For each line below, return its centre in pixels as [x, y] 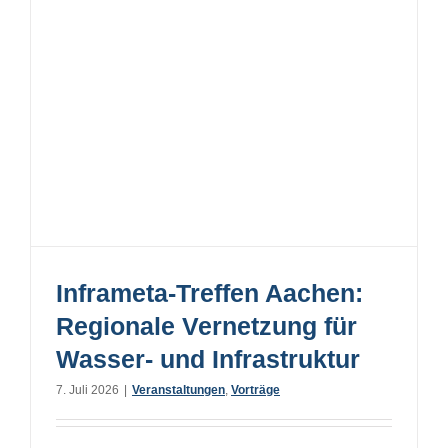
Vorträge [255, 390]
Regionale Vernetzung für [206, 326]
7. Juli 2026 [87, 390]
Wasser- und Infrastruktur [208, 359]
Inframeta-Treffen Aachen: [209, 293]
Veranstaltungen [178, 390]
